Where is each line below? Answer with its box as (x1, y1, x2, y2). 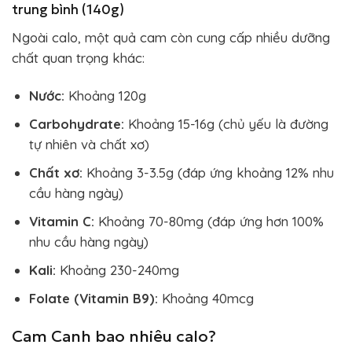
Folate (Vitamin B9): (28, 290, 158, 307)
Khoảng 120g (64, 86, 146, 104)
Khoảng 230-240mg (55, 261, 179, 278)
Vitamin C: (28, 212, 94, 229)
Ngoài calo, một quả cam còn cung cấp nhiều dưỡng (12, 28, 330, 46)
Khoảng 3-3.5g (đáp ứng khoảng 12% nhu (82, 163, 334, 181)
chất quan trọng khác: (12, 49, 145, 66)
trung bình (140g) (12, 2, 124, 19)
